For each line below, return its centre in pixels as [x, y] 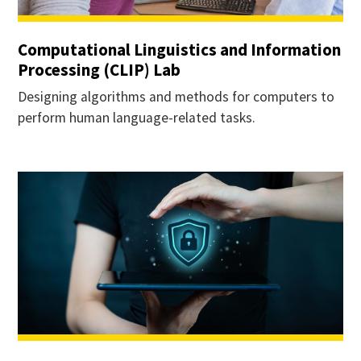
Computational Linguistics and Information [179, 49]
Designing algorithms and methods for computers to [176, 96]
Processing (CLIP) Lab [99, 69]
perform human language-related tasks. [136, 117]
